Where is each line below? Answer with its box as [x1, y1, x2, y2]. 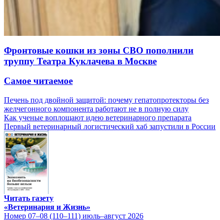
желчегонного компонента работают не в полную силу [4, 105, 189, 113]
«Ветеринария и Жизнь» [4, 202, 90, 211]
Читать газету [4, 193, 54, 202]
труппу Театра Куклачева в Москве [4, 55, 157, 66]
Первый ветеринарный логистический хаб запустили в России [4, 122, 216, 131]
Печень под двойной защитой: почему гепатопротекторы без [4, 96, 209, 105]
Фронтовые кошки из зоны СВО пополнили [4, 45, 193, 55]
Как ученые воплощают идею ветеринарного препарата [4, 113, 192, 122]
